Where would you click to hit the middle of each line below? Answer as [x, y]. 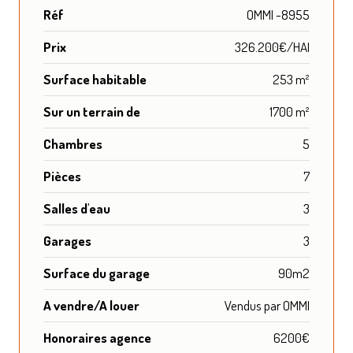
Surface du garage [97, 273]
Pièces [62, 176]
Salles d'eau [77, 208]
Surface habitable [95, 79]
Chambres [73, 143]
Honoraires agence [97, 337]
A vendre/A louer [91, 305]
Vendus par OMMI [267, 305]
